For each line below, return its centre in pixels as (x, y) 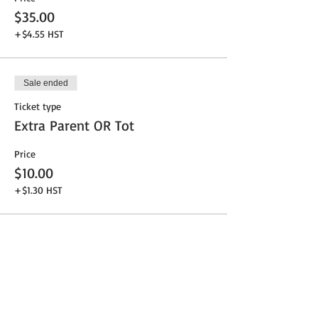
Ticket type (38, 106)
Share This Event (68, 286)
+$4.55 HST (39, 34)
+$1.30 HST (38, 190)
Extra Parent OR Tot (74, 126)
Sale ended (46, 83)
